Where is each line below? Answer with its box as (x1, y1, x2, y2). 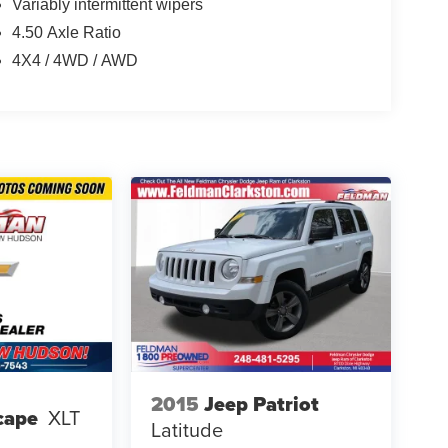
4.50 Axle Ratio (11, 23, 121, 41)
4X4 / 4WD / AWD (11, 51, 138, 69)
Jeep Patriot (203, 389, 319, 420)
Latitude (150, 415, 223, 445)
